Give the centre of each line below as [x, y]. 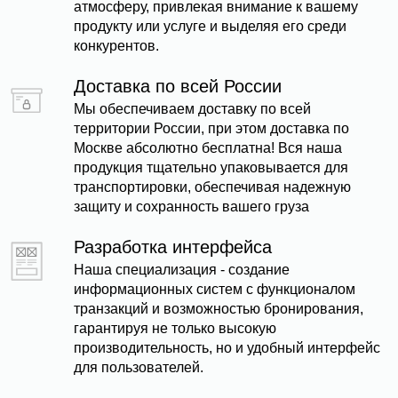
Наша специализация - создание [182, 270]
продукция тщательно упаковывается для [211, 167]
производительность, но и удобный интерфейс [227, 348]
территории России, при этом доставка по [211, 128]
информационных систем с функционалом [215, 289]
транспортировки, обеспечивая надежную [212, 187]
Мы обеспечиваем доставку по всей [192, 109]
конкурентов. [116, 46]
